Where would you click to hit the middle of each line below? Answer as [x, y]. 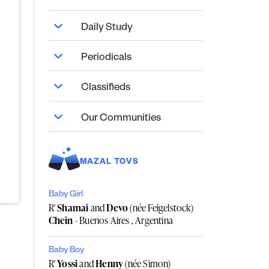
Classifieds [105, 89]
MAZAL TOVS [109, 163]
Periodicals [106, 59]
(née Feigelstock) [161, 207]
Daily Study [107, 29]
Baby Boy [66, 251]
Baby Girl [65, 195]
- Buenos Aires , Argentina [123, 220]
